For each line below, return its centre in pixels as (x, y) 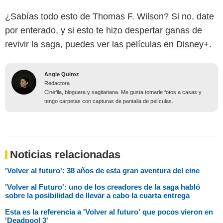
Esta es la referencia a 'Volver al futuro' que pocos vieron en (109, 212)
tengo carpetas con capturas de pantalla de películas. (109, 101)
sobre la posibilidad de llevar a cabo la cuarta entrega (97, 196)
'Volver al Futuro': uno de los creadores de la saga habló (103, 187)
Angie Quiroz (62, 74)
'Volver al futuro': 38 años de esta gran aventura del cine (102, 171)
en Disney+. (188, 45)
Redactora (57, 83)
